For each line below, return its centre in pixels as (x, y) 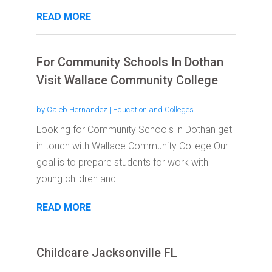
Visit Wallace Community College (127, 80)
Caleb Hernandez (77, 110)
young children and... (80, 179)
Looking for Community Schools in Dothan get (134, 130)
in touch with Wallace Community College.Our (132, 146)
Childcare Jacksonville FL (107, 253)
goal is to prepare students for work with (122, 163)
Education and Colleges (153, 110)
